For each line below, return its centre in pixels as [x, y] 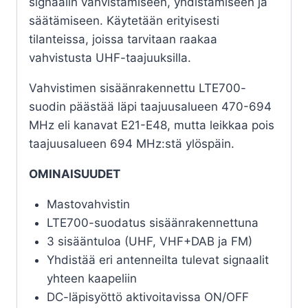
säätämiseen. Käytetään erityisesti [124, 21]
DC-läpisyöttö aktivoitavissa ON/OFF [147, 297]
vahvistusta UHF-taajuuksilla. [110, 58]
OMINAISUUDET [75, 174]
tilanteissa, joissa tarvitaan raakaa [123, 40]
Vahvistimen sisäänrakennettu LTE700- [137, 88]
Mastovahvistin [88, 205]
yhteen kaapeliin [91, 279]
